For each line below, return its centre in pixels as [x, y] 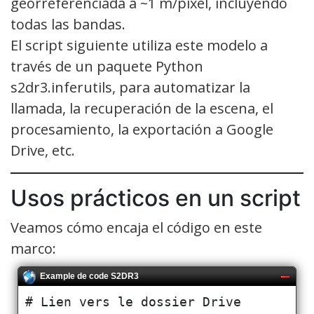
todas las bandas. [68, 24]
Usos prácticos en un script [156, 198]
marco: [33, 248]
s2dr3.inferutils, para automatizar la [130, 87]
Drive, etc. [43, 150]
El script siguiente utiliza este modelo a [139, 45]
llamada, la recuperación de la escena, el [142, 108]
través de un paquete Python [107, 66]
